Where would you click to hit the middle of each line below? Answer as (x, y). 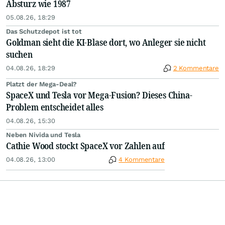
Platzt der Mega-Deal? (42, 84)
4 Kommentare (142, 160)
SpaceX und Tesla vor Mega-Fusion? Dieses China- (99, 95)
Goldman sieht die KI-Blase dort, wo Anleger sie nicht (106, 42)
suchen (19, 54)
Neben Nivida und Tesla (43, 135)
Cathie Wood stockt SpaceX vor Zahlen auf (85, 146)
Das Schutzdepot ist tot (44, 32)
